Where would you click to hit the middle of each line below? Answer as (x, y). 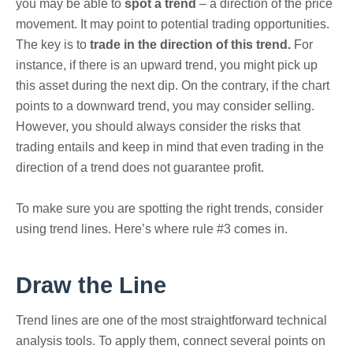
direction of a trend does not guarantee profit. (140, 167)
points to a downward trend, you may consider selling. (165, 106)
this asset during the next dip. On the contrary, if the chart (173, 85)
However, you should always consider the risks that (158, 126)
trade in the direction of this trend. (190, 44)
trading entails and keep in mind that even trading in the (170, 147)
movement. (46, 24)
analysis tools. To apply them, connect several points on (171, 341)
